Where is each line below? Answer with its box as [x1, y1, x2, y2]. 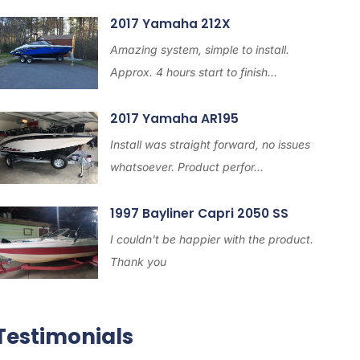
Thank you [109, 255, 166, 268]
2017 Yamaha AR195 [109, 110, 239, 127]
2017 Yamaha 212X [109, 15, 231, 32]
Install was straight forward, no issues [109, 137, 310, 151]
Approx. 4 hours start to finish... [109, 65, 277, 79]
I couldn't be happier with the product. [109, 232, 313, 246]
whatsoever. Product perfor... [109, 160, 264, 174]
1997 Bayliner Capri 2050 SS [109, 205, 288, 222]
